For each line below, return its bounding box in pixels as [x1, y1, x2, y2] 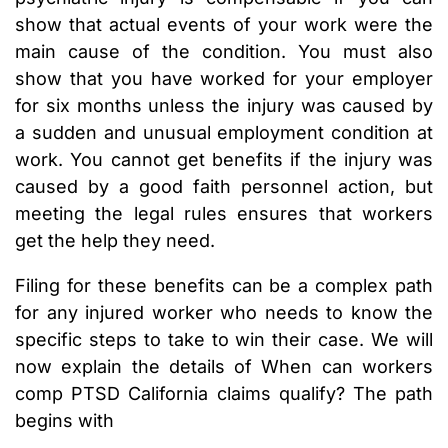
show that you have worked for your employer [15, 68, 433, 90]
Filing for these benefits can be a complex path [15, 275, 433, 297]
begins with [15, 410, 114, 432]
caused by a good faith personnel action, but [15, 176, 433, 198]
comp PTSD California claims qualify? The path [15, 383, 433, 405]
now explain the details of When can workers [15, 356, 433, 378]
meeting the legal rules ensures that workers [15, 203, 433, 225]
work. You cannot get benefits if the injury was [15, 149, 433, 171]
